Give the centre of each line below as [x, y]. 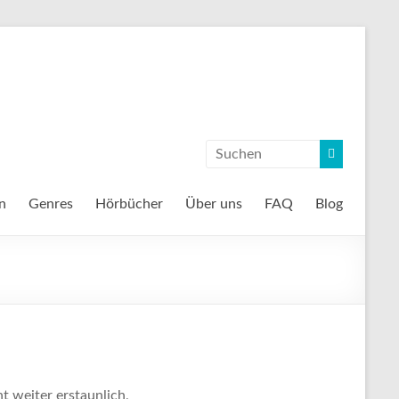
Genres [51, 204]
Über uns [214, 204]
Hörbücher [129, 204]
